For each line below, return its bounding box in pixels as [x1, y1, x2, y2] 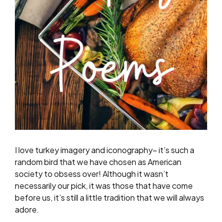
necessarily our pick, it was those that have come [15, 180, 193, 191]
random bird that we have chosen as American [15, 156, 181, 167]
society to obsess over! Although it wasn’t [15, 168, 168, 179]
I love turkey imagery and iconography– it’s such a [15, 144, 194, 155]
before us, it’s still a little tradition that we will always [15, 192, 204, 203]
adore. [15, 204, 39, 215]
